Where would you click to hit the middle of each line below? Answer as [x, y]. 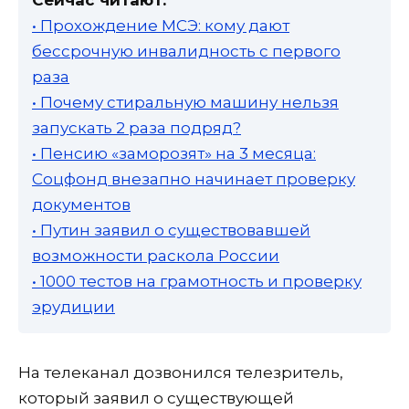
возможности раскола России [156, 255]
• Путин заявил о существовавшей [171, 230]
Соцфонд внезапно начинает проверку [194, 178]
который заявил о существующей [156, 398]
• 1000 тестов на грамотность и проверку [197, 281]
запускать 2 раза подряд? [136, 127]
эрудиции [73, 306]
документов [81, 204]
